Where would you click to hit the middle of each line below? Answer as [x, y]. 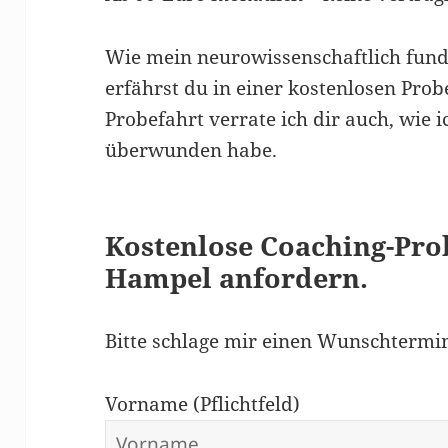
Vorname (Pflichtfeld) [203, 403]
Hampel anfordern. [237, 277]
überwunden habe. [191, 149]
